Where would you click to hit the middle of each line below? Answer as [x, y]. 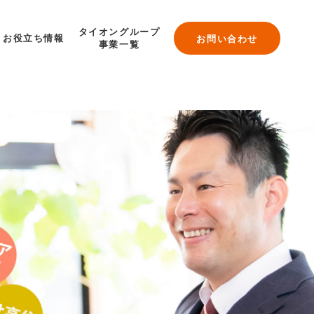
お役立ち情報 [33, 38]
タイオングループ [119, 32]
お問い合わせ [227, 39]
